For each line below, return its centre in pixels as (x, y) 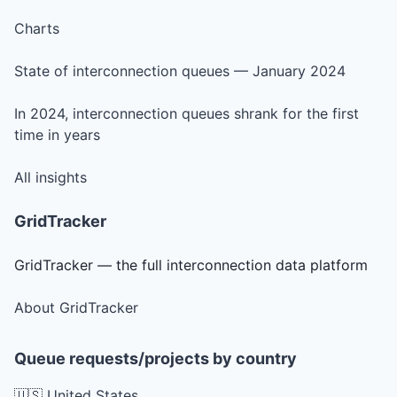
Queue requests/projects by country (156, 358)
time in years (57, 134)
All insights (51, 177)
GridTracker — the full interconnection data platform (191, 265)
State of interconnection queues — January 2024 (180, 70)
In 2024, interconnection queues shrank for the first (187, 113)
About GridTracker (76, 307)
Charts (37, 28)
